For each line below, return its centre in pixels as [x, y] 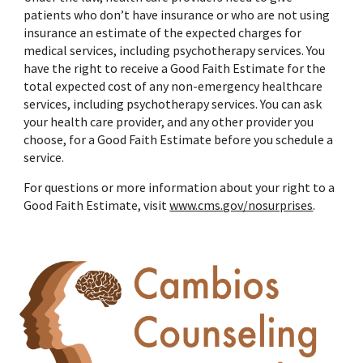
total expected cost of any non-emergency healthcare [173, 86]
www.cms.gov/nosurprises [241, 205]
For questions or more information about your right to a [179, 187]
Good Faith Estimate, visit [97, 205]
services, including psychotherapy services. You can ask [173, 104]
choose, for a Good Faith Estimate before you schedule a [179, 139]
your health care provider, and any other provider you [169, 122]
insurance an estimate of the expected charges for [163, 32]
